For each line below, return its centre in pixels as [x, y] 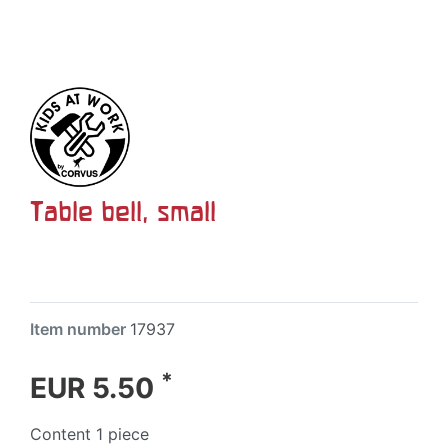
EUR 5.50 [95, 388]
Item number [80, 329]
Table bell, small [123, 211]
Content [63, 434]
